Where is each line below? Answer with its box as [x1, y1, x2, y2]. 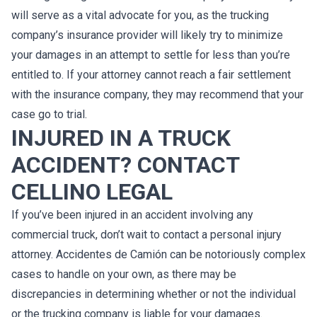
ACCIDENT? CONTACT [11, 151, 239, 178]
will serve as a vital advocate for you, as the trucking [11, 8, 269, 22]
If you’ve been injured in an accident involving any [11, 208, 253, 221]
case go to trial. [11, 108, 87, 121]
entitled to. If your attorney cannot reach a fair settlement [11, 68, 291, 81]
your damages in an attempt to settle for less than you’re [11, 48, 290, 62]
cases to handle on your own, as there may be [11, 267, 236, 281]
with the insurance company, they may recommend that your [11, 88, 304, 101]
